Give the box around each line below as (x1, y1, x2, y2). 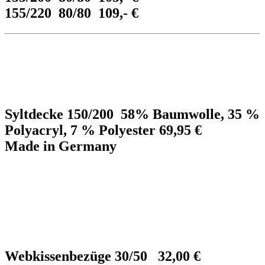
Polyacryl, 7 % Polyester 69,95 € (5, 122, 202, 138)
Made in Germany (5, 138, 117, 154)
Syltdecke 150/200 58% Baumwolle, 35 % (5, 106, 260, 122)
